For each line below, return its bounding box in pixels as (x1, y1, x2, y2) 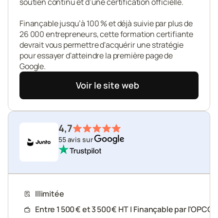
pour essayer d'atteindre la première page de (19, 50, 173, 61)
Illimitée (35, 188, 64, 199)
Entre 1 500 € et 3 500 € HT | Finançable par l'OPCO (35, 204, 213, 215)
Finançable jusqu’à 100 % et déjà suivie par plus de (19, 18, 193, 29)
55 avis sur (58, 134, 94, 144)
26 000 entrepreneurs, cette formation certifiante (19, 29, 194, 39)
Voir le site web (76, 79, 139, 91)
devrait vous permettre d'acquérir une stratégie (19, 39, 183, 50)
